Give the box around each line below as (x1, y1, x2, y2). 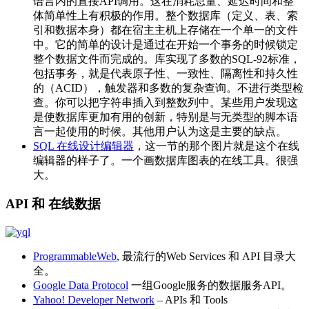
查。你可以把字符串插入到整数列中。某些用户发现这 (33, 96, 298, 108)
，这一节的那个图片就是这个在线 (134, 139, 299, 152)
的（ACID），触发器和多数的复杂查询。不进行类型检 (33, 81, 303, 94)
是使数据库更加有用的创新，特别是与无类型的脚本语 (33, 110, 298, 123)
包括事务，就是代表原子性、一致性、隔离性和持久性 (33, 67, 298, 79)
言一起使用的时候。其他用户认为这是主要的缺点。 (33, 125, 287, 137)
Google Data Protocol (33, 279, 128, 291)
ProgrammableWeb (33, 250, 117, 262)
